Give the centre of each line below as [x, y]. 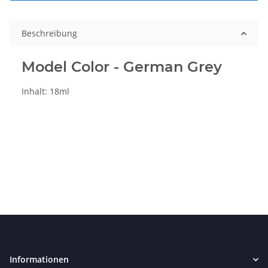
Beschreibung [49, 33]
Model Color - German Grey [122, 67]
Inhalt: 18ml [45, 92]
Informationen [39, 260]
